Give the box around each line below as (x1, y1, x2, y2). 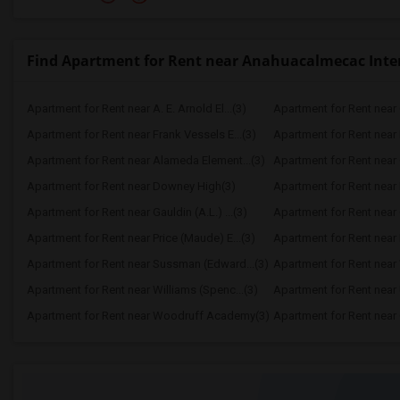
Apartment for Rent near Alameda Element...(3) (27, 154, 265, 167)
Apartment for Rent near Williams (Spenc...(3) (27, 283, 258, 296)
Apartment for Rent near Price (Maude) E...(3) (27, 231, 255, 245)
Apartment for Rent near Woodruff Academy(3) (27, 309, 270, 322)
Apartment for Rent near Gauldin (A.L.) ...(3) (27, 205, 247, 219)
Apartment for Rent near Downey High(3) (27, 179, 236, 193)
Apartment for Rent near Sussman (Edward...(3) (27, 257, 269, 271)
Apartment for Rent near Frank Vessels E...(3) (27, 128, 256, 141)
